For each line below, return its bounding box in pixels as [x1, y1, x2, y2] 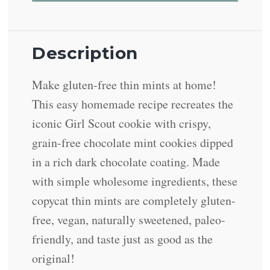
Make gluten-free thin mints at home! [32, 77, 217, 93]
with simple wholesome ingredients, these [32, 173, 238, 190]
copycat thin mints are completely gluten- [32, 192, 236, 209]
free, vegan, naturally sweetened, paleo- [32, 212, 226, 228]
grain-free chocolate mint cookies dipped [32, 134, 234, 151]
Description [32, 43, 138, 64]
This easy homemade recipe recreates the [32, 96, 234, 113]
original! [32, 250, 75, 267]
